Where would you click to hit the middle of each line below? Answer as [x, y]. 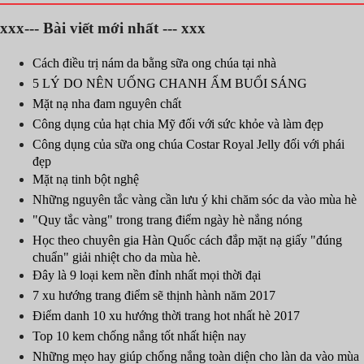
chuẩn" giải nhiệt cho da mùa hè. [117, 257]
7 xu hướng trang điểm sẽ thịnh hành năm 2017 [154, 295]
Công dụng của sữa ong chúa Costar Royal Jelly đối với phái [188, 144]
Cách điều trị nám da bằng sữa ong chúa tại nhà [154, 63]
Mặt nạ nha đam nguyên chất [107, 104]
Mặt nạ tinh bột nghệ [86, 179]
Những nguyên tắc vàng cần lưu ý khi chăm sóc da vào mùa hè [195, 199]
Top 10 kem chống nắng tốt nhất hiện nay [139, 336]
